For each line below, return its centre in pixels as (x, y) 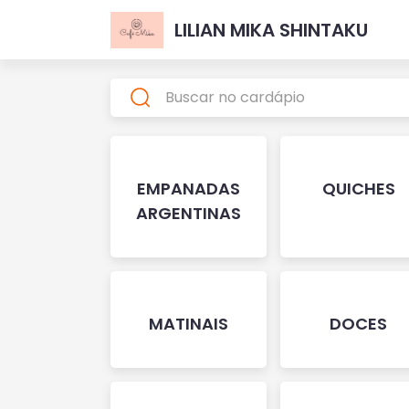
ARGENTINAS (189, 213)
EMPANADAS (189, 189)
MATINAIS (189, 324)
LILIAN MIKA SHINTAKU (272, 30)
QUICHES (358, 189)
